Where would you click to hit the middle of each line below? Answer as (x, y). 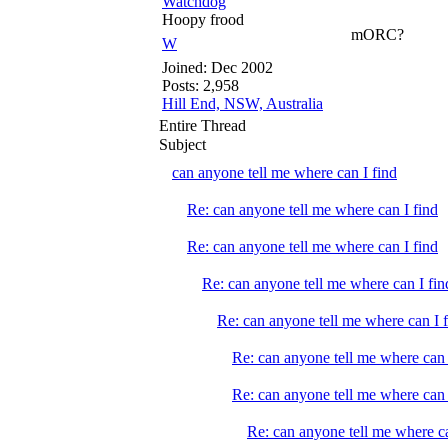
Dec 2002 (242, 67)
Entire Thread (202, 125)
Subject (182, 144)
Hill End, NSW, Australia (242, 103)
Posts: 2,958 (200, 85)
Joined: (186, 67)
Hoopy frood (203, 19)
